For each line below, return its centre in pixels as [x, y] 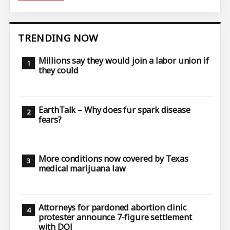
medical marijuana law [82, 168]
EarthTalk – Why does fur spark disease [114, 110]
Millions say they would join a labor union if [123, 61]
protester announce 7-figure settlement [115, 217]
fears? [50, 119]
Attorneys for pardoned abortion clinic [112, 208]
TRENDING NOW [58, 38]
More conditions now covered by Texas [113, 158]
